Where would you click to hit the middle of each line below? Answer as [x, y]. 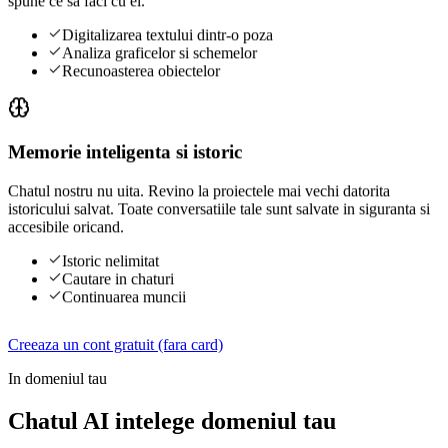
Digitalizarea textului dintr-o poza [167, 35]
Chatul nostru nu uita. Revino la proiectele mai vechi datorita [199, 191]
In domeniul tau [57, 378]
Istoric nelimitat [110, 261]
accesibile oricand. [66, 227]
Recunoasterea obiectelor [141, 71]
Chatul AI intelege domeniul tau [172, 420]
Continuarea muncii [124, 297]
